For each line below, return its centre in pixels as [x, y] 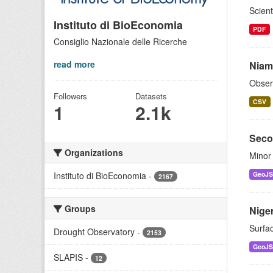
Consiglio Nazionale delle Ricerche [120, 41]
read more [74, 64]
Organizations [93, 152]
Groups [79, 208]
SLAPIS [68, 257]
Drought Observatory [94, 231]
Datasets [151, 96]
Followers [70, 96]
